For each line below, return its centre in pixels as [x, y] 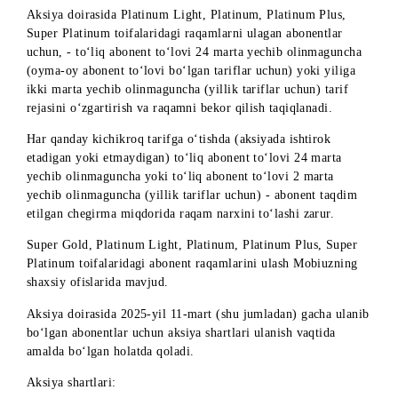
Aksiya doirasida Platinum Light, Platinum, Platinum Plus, [207, 281]
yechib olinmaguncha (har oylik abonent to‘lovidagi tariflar [209, 205]
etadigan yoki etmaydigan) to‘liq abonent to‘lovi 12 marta [205, 184]
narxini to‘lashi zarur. [95, 247]
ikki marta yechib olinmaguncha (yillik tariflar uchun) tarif [208, 364]
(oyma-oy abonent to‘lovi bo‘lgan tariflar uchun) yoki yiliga [212, 343]
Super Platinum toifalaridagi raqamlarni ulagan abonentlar [205, 302]
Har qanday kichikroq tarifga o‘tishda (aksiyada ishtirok [199, 164]
